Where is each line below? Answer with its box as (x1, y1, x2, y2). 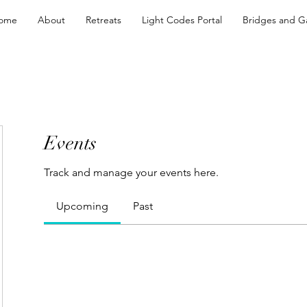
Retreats (86, 14, 121, 26)
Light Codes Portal (142, 14, 222, 26)
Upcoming (56, 199, 108, 212)
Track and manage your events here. (44, 166, 219, 179)
